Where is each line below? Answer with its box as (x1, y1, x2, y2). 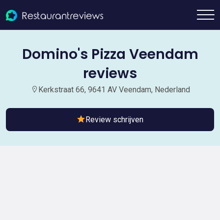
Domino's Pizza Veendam (22, 45, 198, 64)
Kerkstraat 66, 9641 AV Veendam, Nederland (38, 85, 190, 94)
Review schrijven (85, 115, 143, 124)
